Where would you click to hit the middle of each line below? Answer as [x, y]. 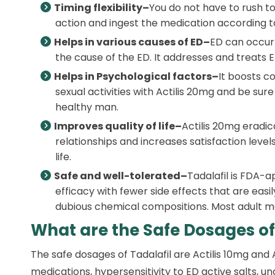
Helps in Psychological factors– [136, 76]
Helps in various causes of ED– [132, 42]
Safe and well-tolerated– [121, 176]
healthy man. [87, 107]
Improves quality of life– [118, 126]
